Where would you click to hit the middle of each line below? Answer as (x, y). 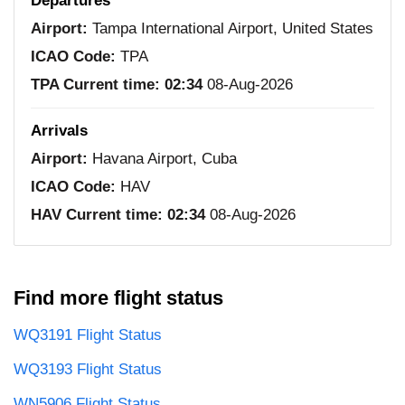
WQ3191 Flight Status (88, 335)
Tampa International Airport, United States (231, 29)
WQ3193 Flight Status (88, 370)
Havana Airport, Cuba (162, 159)
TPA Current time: (95, 85)
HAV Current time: (97, 215)
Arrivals (59, 131)
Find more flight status (118, 298)
